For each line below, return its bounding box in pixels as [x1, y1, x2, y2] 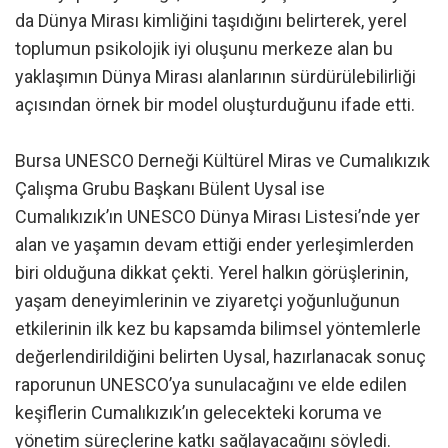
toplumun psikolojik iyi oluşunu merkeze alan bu [15, 37, 393, 59]
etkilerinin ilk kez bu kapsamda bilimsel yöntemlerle [15, 317, 421, 339]
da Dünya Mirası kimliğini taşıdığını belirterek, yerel [15, 9, 407, 31]
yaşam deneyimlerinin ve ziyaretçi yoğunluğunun [15, 289, 400, 311]
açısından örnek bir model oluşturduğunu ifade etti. [15, 93, 415, 115]
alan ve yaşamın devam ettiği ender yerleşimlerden [15, 233, 414, 255]
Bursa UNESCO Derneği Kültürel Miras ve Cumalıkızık [15, 149, 430, 171]
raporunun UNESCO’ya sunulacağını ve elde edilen [15, 373, 407, 395]
